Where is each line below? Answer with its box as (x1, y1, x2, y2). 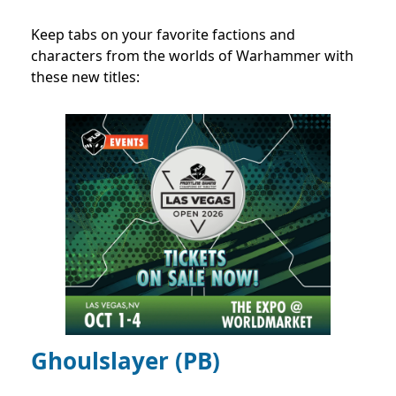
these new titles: (31, 66, 140, 87)
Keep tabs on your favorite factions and (31, 24, 295, 44)
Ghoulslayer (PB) (31, 344, 220, 377)
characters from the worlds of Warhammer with (31, 45, 354, 65)
